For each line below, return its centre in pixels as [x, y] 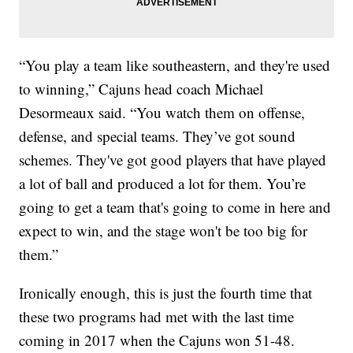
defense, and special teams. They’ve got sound [158, 136]
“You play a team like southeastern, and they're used [175, 65]
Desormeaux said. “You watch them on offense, [162, 112]
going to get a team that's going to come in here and [175, 206]
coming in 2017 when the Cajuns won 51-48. [157, 340]
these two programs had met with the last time [157, 316]
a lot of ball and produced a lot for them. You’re [163, 183]
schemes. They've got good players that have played [173, 159]
